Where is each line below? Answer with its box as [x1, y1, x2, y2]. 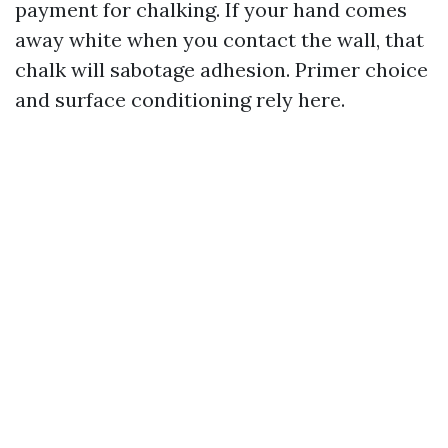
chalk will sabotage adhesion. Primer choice [15, 57, 428, 82]
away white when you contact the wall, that [15, 27, 424, 52]
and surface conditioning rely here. [15, 87, 345, 112]
